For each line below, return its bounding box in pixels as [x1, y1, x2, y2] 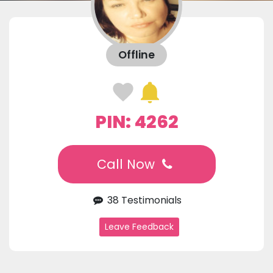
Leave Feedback [104, 221, 174, 233]
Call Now [96, 155, 158, 174]
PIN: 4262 [94, 110, 179, 135]
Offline [118, 48, 155, 63]
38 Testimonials [105, 193, 182, 208]
